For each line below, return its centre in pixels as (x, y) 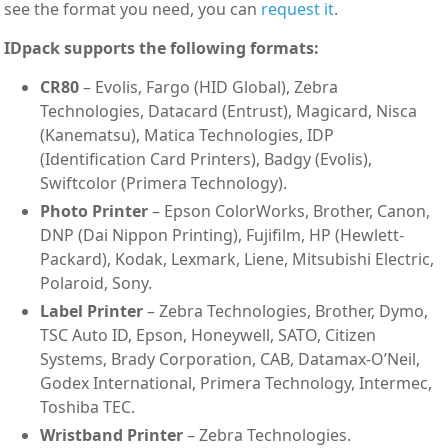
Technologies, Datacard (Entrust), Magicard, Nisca (229, 110)
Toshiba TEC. (88, 406)
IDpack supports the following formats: (162, 47)
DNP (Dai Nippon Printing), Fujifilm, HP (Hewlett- (222, 234)
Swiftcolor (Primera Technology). (164, 182)
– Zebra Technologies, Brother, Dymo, (286, 310)
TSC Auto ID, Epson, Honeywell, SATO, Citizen (208, 334)
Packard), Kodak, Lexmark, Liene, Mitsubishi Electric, (237, 258)
